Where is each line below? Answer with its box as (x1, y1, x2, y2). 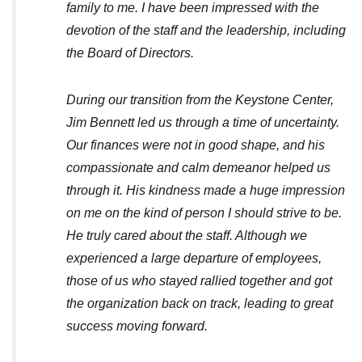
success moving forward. (66, 318, 208, 333)
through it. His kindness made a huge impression (66, 183, 345, 197)
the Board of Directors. (66, 45, 194, 60)
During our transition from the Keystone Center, (66, 92, 334, 107)
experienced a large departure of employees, (66, 250, 322, 265)
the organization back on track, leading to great (66, 296, 333, 310)
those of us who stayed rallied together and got (66, 273, 332, 288)
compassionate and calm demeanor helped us (66, 160, 330, 175)
